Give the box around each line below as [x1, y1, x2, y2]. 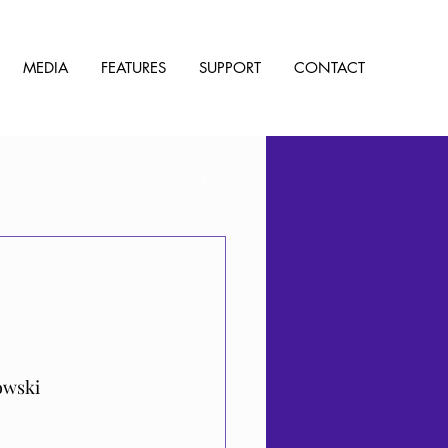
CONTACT [294, 58, 365, 77]
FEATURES [101, 58, 166, 77]
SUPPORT [199, 58, 261, 77]
